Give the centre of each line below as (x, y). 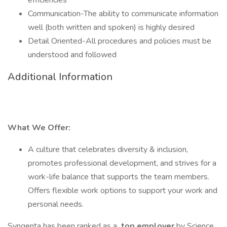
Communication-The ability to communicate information (123, 14)
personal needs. (56, 204)
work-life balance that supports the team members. (119, 177)
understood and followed (72, 55)
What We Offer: (39, 128)
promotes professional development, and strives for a (122, 163)
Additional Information (60, 77)
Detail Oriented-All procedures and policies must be (120, 41)
